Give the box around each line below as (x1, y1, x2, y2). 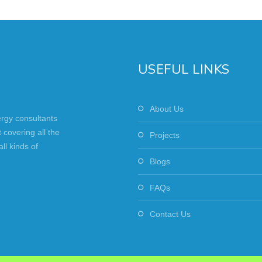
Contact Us (149, 209, 191, 219)
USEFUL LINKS (137, 60, 230, 78)
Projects (149, 130, 180, 140)
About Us (149, 104, 184, 113)
